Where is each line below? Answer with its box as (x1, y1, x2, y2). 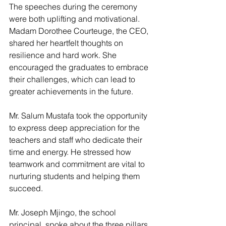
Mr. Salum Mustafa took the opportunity (9, 110, 149, 121)
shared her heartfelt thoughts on (9, 37, 125, 48)
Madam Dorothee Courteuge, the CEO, (9, 25, 150, 36)
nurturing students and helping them (9, 171, 142, 181)
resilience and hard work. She (9, 49, 119, 60)
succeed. (9, 183, 43, 193)
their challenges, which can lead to (9, 74, 137, 84)
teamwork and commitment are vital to (9, 158, 147, 169)
